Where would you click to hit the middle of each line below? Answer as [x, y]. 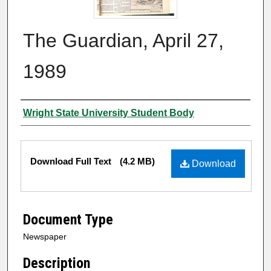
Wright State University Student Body [109, 113]
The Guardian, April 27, [123, 40]
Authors [44, 112]
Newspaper [45, 237]
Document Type [68, 220]
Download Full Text [72, 161]
